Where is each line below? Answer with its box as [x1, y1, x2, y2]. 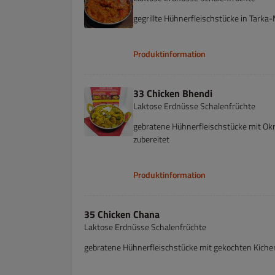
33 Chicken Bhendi [133, 86, 212, 101]
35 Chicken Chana [84, 207, 160, 222]
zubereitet [133, 133, 169, 145]
